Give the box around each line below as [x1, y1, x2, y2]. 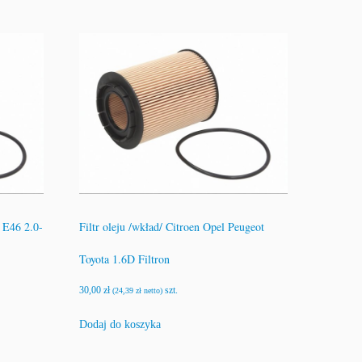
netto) [141, 286, 163, 296]
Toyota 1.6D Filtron [79, 251, 170, 267]
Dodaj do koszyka [79, 318, 162, 331]
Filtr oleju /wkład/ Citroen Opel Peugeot [79, 219, 265, 235]
